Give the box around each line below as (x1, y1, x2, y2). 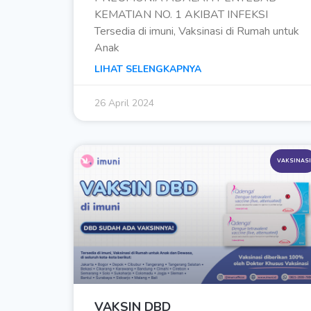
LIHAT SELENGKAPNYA (94, 62, 201, 76)
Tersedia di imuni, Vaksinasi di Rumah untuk (94, 24, 299, 40)
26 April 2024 (94, 96, 154, 110)
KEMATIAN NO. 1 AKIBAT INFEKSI (94, 7, 268, 23)
